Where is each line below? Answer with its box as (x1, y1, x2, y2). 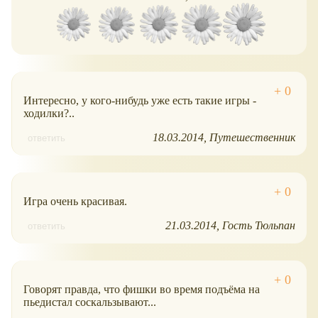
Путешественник (209, 131, 295, 143)
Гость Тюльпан (222, 219, 295, 231)
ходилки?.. (23, 106, 75, 119)
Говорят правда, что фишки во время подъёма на (23, 283, 260, 295)
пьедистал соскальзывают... (23, 295, 156, 308)
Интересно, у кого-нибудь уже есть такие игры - (23, 94, 256, 106)
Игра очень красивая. (23, 194, 127, 207)
